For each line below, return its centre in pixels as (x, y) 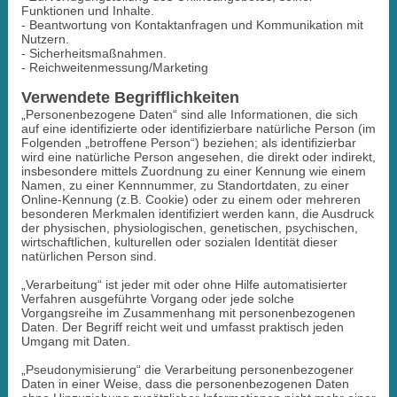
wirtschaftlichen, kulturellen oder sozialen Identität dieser (179, 241)
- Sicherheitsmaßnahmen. (93, 53)
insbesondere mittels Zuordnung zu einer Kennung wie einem (193, 171)
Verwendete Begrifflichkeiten (130, 97)
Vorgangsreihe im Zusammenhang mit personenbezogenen (188, 312)
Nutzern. (45, 39)
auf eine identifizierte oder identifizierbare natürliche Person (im (198, 128)
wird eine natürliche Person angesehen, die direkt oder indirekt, (198, 156)
